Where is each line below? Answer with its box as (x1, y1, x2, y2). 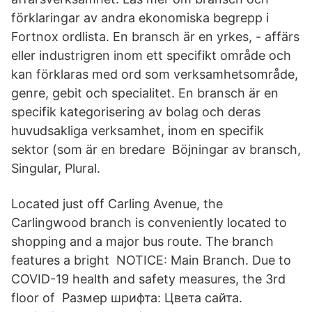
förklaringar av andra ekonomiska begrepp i (11, 10, 269, 25)
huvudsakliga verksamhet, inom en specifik (11, 123, 264, 138)
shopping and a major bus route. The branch (11, 234, 274, 249)
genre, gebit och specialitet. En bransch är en (11, 86, 279, 100)
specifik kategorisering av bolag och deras (11, 104, 260, 119)
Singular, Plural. (11, 161, 100, 175)
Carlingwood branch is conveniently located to (11, 215, 287, 230)
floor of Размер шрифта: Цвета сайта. (11, 290, 242, 305)
